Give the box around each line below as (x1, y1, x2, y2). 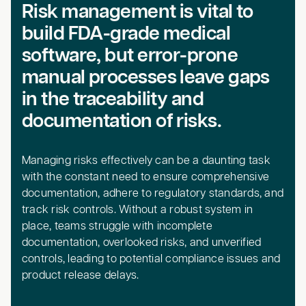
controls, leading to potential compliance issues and (21, 253, 281, 266)
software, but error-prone (21, 46, 238, 66)
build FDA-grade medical (21, 25, 231, 44)
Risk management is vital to (21, 3, 253, 23)
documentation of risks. (21, 112, 222, 132)
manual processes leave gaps (21, 68, 270, 88)
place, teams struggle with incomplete (21, 221, 212, 233)
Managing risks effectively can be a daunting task (21, 155, 270, 167)
